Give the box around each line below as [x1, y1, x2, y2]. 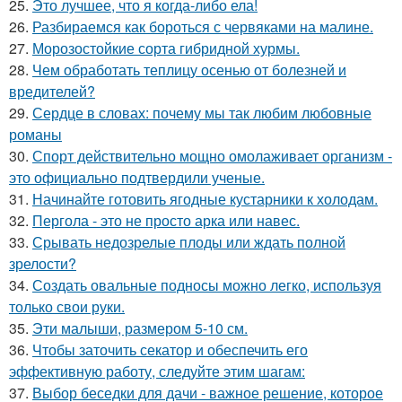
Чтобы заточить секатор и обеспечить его [32, 339, 308, 360]
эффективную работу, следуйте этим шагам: [9, 361, 305, 381]
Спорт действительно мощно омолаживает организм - [32, 145, 392, 166]
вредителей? [9, 81, 95, 101]
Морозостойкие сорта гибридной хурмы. [32, 38, 300, 58]
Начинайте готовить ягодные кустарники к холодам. [32, 188, 378, 209]
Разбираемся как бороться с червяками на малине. [32, 16, 373, 37]
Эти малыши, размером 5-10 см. [32, 318, 248, 338]
